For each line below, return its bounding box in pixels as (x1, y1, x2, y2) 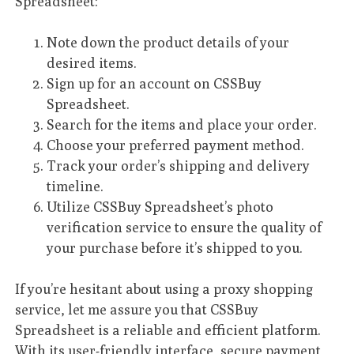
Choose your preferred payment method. (47, 136, 305, 153)
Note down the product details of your (47, 33, 290, 51)
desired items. (47, 54, 137, 71)
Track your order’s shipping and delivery (47, 156, 311, 174)
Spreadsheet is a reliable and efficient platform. (15, 322, 322, 339)
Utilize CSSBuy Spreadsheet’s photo (47, 198, 274, 215)
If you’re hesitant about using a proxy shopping (15, 281, 314, 298)
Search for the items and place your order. (47, 115, 318, 133)
